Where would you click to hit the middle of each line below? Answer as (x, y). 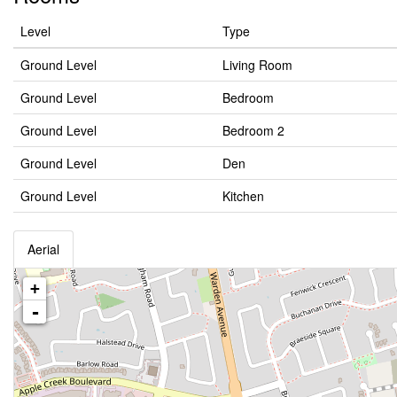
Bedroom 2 (253, 130)
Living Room (257, 65)
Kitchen (243, 196)
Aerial (43, 249)
